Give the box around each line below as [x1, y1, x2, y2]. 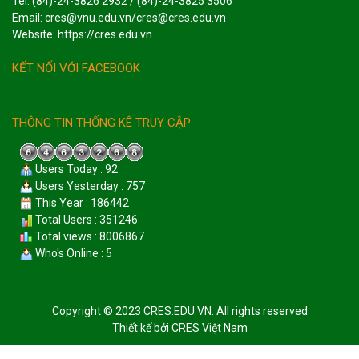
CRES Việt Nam [171, 321, 248, 334]
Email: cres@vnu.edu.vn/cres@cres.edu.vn [12, 11, 226, 25]
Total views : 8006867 [33, 229, 144, 243]
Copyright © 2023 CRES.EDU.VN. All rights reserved [51, 304, 308, 317]
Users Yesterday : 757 [33, 179, 145, 192]
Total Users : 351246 [33, 212, 138, 226]
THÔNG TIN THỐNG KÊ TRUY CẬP [12, 115, 191, 130]
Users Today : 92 [33, 162, 118, 175]
